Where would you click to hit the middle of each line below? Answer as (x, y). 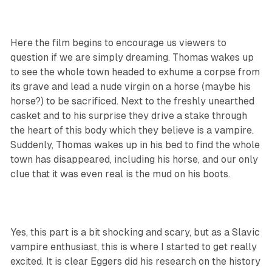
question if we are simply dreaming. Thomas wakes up (132, 58)
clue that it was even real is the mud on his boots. (121, 174)
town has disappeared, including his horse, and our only (134, 160)
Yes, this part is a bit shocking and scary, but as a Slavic (135, 233)
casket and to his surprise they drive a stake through (128, 116)
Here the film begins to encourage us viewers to (118, 43)
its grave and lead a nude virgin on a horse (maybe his (130, 87)
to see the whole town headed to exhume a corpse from (135, 72)
